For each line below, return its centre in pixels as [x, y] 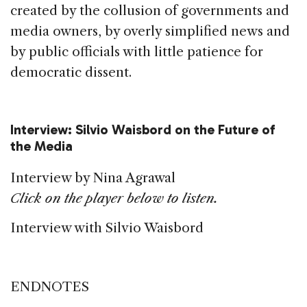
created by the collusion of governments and [150, 10]
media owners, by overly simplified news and [150, 31]
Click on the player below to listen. [114, 198]
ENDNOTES [50, 286]
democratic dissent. [71, 72]
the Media [41, 146]
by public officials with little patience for [137, 51]
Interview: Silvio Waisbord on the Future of [143, 129]
